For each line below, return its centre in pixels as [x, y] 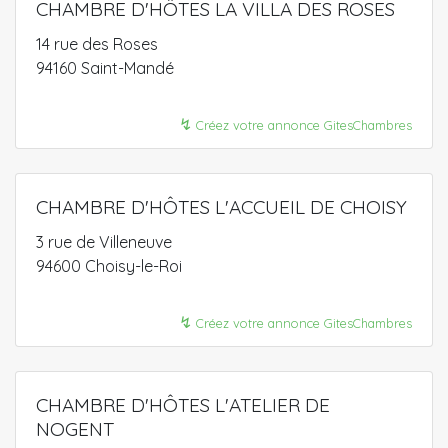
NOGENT [75, 429]
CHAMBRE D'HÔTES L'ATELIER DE [183, 405]
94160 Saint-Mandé [105, 68]
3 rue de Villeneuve [104, 242]
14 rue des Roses [97, 44]
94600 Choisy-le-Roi [109, 266]
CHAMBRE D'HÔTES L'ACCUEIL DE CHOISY [221, 207]
